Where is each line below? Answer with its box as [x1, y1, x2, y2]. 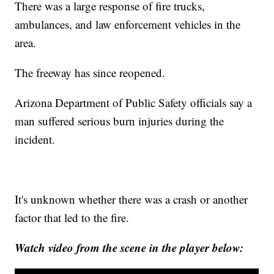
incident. [15, 131, 56, 147]
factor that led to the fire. [15, 210, 130, 226]
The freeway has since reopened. [15, 65, 166, 81]
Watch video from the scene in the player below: [15, 239, 244, 256]
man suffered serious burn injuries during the [15, 113, 224, 129]
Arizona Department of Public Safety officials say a [15, 95, 253, 111]
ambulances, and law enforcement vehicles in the [15, 17, 241, 32]
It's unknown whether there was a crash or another [15, 191, 248, 207]
